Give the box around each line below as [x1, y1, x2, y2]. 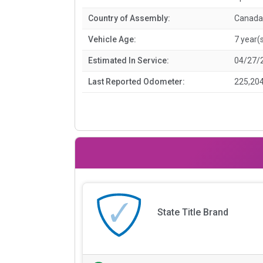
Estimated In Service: [88, 55, 169, 65]
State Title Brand [157, 207, 228, 218]
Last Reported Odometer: [88, 76, 185, 86]
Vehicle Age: [88, 34, 136, 44]
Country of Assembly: [88, 13, 170, 23]
